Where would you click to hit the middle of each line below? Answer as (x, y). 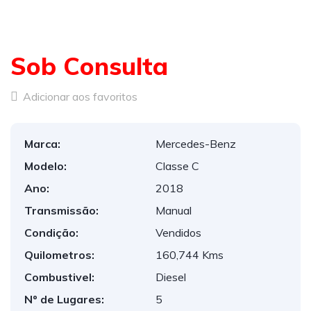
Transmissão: (61, 210)
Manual (174, 210)
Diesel (171, 277)
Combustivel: (59, 277)
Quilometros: (59, 255)
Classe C (177, 166)
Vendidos (178, 233)
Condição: (51, 233)
